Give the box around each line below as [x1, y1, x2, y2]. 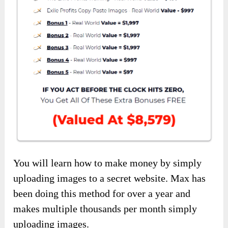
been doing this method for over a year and [13, 188, 191, 199]
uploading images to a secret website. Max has [13, 173, 206, 184]
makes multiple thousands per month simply [13, 203, 197, 215]
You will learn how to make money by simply [13, 157, 202, 169]
